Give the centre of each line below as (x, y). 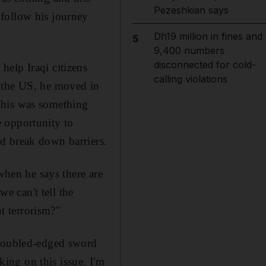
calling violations (190, 79)
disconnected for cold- (205, 65)
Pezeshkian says (191, 10)
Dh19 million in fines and (208, 36)
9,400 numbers (189, 50)
